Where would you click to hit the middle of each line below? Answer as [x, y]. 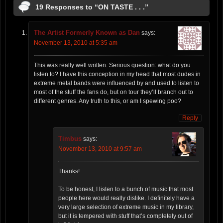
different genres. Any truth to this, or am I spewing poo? [108, 101]
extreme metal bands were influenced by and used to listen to [116, 83]
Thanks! [69, 171]
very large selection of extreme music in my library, [126, 207]
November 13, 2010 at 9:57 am [100, 149]
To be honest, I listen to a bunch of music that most [126, 189]
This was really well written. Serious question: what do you [112, 65]
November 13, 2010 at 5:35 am [76, 43]
